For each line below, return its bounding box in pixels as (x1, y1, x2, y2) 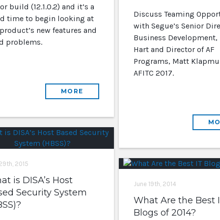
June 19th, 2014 (133, 180, 176, 188)
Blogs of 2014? (133, 207, 196, 218)
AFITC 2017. (133, 68, 174, 78)
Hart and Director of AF (133, 45, 215, 54)
